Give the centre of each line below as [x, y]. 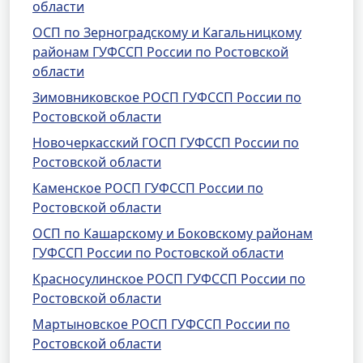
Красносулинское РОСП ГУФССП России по [169, 279]
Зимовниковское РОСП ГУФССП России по [167, 97]
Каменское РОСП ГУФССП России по [148, 188]
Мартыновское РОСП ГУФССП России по [161, 324]
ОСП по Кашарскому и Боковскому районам [173, 233]
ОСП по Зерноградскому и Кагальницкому [167, 32]
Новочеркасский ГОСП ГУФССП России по [166, 143]
